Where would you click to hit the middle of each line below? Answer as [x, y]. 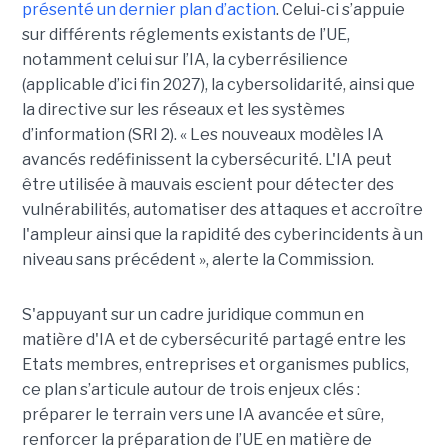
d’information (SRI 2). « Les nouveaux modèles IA [202, 135]
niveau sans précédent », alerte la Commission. [197, 260]
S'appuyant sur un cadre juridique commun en [192, 315]
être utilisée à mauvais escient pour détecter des [207, 185]
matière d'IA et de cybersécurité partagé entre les [213, 340]
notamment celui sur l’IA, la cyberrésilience [184, 60]
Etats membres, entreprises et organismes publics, [215, 365]
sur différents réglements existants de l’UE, [185, 35]
